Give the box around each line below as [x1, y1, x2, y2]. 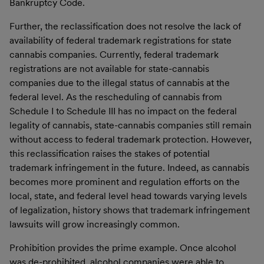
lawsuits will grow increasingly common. [9, 218, 180, 230]
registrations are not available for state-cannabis [9, 62, 209, 74]
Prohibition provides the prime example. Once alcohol [9, 242, 236, 253]
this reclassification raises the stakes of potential [9, 147, 210, 159]
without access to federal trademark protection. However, [9, 133, 252, 145]
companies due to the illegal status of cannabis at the [9, 77, 230, 88]
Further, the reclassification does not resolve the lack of [9, 20, 241, 32]
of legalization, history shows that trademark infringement [9, 204, 250, 216]
